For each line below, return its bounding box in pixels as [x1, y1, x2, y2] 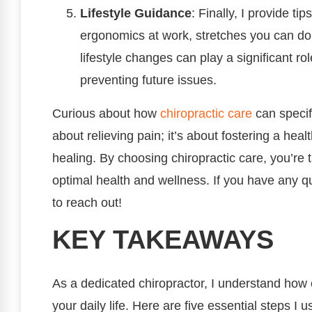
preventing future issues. [80, 72, 217, 87]
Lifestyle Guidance [80, 6, 192, 20]
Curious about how [52, 106, 160, 120]
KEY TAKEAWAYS [52, 224, 274, 255]
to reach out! [52, 195, 122, 210]
